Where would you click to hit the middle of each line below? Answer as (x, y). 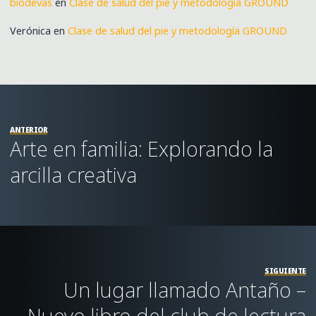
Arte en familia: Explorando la (142, 149)
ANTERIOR (29, 130)
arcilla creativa (74, 175)
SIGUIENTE (285, 271)
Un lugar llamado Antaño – (184, 290)
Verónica (31, 30)
